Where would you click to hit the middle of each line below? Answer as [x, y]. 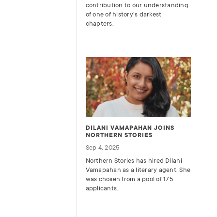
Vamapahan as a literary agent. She [138, 170]
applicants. [102, 188]
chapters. [100, 24]
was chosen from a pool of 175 [129, 179]
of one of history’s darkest [124, 15]
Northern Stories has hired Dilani [134, 160]
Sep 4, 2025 [103, 147]
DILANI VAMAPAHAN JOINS [130, 128]
